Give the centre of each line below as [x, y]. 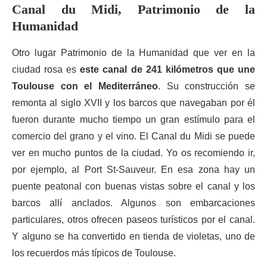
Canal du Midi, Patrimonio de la [133, 9]
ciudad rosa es [46, 69]
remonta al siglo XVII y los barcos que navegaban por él [133, 103]
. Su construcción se [207, 86]
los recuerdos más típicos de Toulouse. [94, 253]
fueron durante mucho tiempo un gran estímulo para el [133, 119]
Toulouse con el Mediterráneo [85, 86]
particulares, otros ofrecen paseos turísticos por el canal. [133, 220]
